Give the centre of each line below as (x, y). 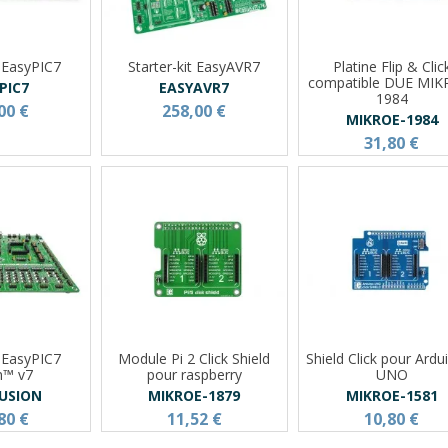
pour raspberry (194, 374)
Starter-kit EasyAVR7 (194, 66)
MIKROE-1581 (391, 395)
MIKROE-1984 (391, 119)
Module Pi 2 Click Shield (194, 358)
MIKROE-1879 (194, 395)
